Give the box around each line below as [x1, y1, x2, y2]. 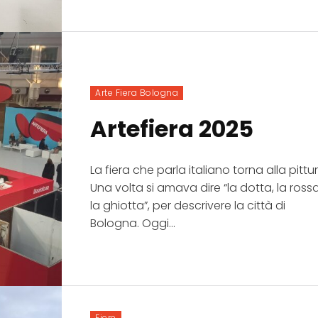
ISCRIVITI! [132, 210, 186, 224]
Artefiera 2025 [90, 112, 254, 145]
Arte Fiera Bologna [95, 86, 179, 99]
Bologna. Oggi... [90, 214, 176, 231]
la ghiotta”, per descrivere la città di [90, 197, 286, 214]
